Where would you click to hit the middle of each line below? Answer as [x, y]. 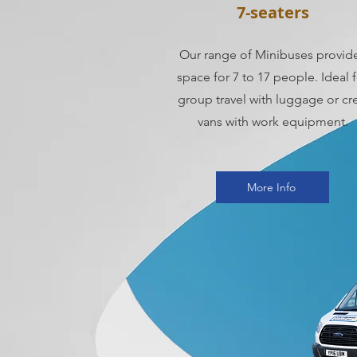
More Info [271, 187]
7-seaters [273, 12]
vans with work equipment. [273, 122]
